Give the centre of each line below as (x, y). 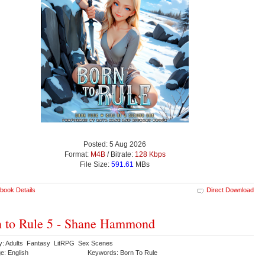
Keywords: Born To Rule (123, 252)
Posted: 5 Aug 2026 (115, 144)
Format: (77, 154)
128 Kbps (150, 154)
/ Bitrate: (120, 154)
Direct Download (230, 190)
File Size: (96, 164)
